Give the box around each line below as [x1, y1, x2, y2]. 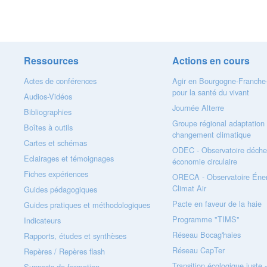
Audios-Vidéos [24, 91, 73, 102]
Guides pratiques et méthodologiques [24, 199, 151, 210]
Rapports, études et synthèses [24, 230, 127, 241]
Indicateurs [24, 215, 61, 226]
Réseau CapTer [172, 244, 225, 256]
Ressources [24, 54, 79, 67]
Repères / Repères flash [24, 246, 105, 257]
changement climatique [172, 129, 251, 140]
